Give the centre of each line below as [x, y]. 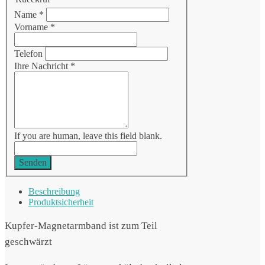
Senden [33, 163]
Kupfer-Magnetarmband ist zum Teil [81, 226]
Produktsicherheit [61, 202]
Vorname [32, 27]
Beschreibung [54, 192]
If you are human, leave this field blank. [88, 136]
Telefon [30, 54]
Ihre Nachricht [42, 66]
